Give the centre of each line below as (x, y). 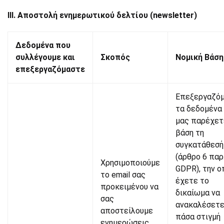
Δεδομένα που (43, 45)
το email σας (123, 175)
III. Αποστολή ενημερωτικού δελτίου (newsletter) (102, 15)
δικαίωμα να (198, 193)
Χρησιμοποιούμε (130, 163)
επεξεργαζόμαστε (50, 69)
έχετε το (192, 181)
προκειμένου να (129, 187)
